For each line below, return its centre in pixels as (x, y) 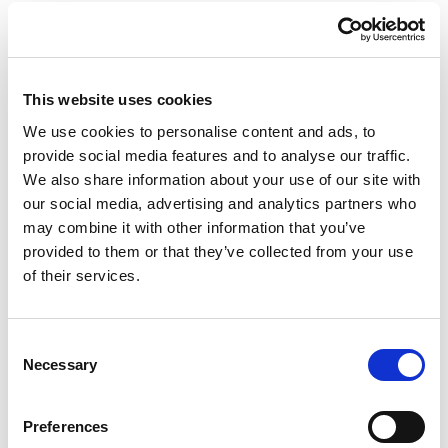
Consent (35, 344)
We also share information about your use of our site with (222, 179)
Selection (37, 368)
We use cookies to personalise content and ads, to (199, 131)
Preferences (66, 426)
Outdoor (116, 237)
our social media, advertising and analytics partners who (219, 203)
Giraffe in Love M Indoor (332, 220)
